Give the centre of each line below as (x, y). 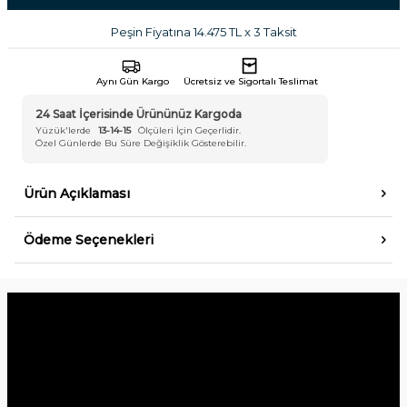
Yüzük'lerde (63, 131)
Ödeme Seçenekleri (89, 239)
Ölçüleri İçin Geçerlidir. (189, 131)
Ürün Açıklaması (77, 193)
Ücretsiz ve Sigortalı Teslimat (251, 81)
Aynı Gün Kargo (133, 81)
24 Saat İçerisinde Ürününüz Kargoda (139, 114)
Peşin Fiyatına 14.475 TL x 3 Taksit (203, 31)
